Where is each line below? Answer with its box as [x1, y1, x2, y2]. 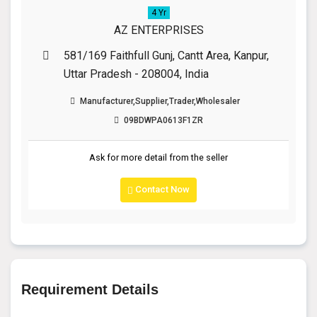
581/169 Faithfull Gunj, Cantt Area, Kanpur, [64, 48, 269, 62]
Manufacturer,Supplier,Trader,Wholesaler [78, 96, 240, 106]
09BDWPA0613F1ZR [122, 115, 203, 126]
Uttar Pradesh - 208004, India [64, 67, 209, 81]
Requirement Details [21, 281, 158, 297]
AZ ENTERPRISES [113, 23, 204, 37]
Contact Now [133, 184, 190, 195]
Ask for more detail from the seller [89, 152, 228, 163]
